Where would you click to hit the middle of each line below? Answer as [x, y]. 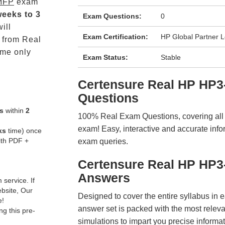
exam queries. [103, 141]
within [15, 110]
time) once [24, 131]
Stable [171, 57]
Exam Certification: [115, 37]
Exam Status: [105, 57]
